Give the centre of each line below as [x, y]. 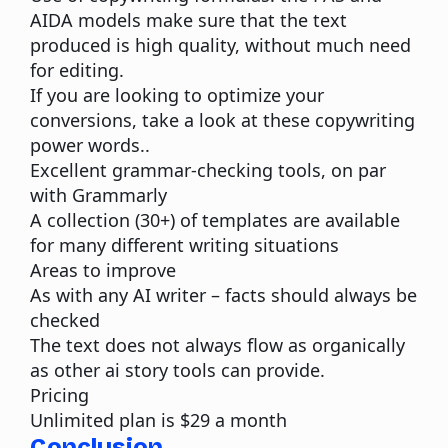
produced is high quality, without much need [220, 44]
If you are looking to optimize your [177, 94]
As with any [81, 294]
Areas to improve [103, 269]
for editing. [77, 69]
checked [65, 319]
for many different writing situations [184, 244]
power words [85, 144]
